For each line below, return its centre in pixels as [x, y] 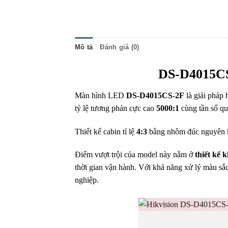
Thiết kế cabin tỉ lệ [106, 131]
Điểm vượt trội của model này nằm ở [135, 155]
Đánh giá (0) [120, 47]
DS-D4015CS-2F [155, 95]
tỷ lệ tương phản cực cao [116, 108]
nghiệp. [87, 180]
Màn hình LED [101, 95]
